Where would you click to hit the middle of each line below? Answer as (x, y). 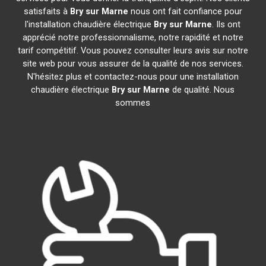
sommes (133, 103)
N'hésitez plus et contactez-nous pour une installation (133, 77)
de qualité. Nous (202, 90)
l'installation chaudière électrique (90, 24)
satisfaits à (47, 11)
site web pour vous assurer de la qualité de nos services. (133, 64)
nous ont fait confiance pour (185, 11)
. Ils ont (227, 24)
